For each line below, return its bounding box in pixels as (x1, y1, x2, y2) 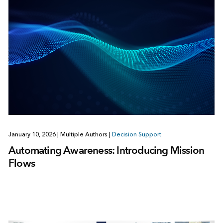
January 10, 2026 (8, 130, 57, 138)
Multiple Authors (58, 130, 109, 138)
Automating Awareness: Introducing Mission (8, 143, 205, 156)
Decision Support (111, 130, 161, 138)
